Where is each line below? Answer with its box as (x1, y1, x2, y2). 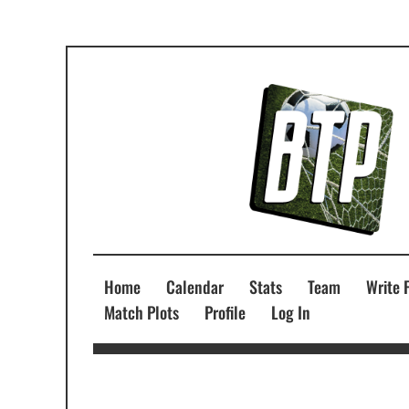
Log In (271, 300, 310, 325)
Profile (204, 300, 246, 325)
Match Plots (104, 300, 179, 325)
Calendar (166, 275, 224, 299)
